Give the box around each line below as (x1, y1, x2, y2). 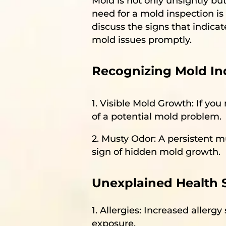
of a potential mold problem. (92, 111, 221, 123)
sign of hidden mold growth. (92, 146, 220, 158)
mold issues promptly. (92, 34, 192, 46)
